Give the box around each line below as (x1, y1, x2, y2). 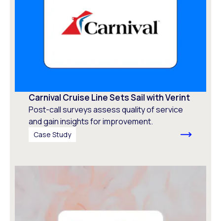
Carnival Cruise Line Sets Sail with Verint (29, 92, 190, 104)
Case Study (34, 130, 71, 140)
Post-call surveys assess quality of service (29, 104, 183, 115)
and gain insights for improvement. (29, 116, 153, 127)
